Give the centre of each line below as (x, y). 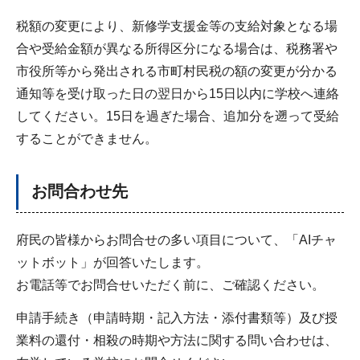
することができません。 (87, 139)
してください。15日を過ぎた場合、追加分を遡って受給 (178, 117)
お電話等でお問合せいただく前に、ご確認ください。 (170, 285)
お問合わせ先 (80, 192)
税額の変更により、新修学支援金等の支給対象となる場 (177, 27)
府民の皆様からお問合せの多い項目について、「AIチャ (176, 240)
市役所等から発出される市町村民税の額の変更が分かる (177, 72)
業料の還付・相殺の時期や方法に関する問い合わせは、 (177, 340)
